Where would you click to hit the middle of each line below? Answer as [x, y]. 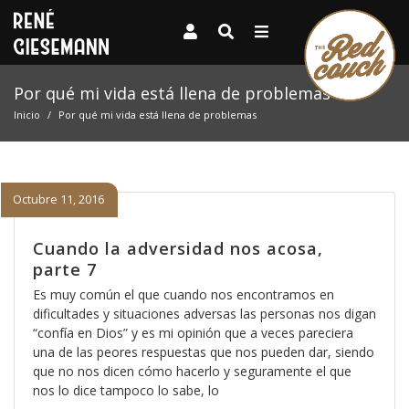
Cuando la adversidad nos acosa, [178, 248]
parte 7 [65, 269]
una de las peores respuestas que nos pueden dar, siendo [204, 351]
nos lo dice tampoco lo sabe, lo [126, 390]
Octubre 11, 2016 [57, 199]
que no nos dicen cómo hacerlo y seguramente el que [192, 371]
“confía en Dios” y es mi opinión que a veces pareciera [193, 332]
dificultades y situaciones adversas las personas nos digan [204, 313]
